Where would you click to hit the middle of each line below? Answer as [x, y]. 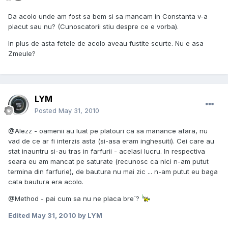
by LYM [89, 216]
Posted [47, 111]
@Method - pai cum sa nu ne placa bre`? [75, 199]
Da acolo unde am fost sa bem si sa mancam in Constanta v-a [108, 17]
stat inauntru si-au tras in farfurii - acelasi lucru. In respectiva [107, 151]
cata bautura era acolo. [46, 182]
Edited [20, 216]
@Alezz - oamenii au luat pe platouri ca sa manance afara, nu [108, 131]
